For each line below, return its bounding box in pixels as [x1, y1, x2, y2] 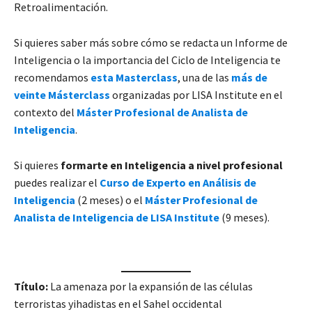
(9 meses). [219, 210, 270, 224]
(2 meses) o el [75, 192, 145, 207]
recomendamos [14, 70, 91, 84]
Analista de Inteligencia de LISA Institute [14, 210, 219, 224]
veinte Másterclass [14, 87, 110, 102]
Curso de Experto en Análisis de [100, 175, 256, 189]
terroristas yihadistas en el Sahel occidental [14, 296, 222, 311]
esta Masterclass [91, 70, 178, 84]
